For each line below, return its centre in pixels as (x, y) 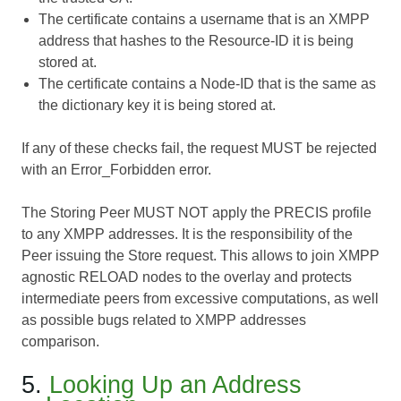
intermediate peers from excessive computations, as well (200, 299)
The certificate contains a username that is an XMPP (205, 20)
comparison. (60, 342)
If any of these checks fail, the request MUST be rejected (199, 149)
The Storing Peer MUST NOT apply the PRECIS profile (196, 213)
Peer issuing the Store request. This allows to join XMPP (200, 256)
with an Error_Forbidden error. (116, 170)
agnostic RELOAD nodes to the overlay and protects (187, 277)
